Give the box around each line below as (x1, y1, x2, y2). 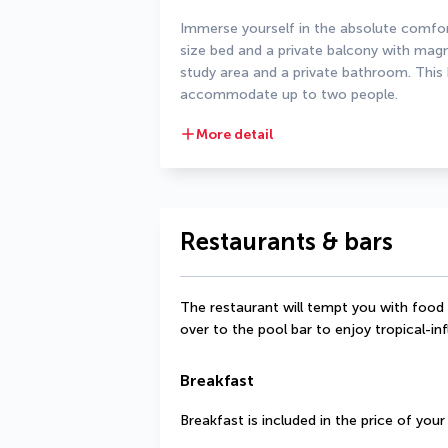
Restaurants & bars (180, 227, 393, 256)
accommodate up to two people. (180, 85, 398, 103)
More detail (196, 125, 274, 143)
